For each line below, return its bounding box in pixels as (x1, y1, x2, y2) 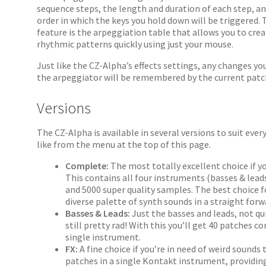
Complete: (65, 160, 111, 172)
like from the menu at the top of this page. (37, 138, 211, 151)
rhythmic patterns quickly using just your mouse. (37, 38, 234, 50)
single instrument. (65, 231, 141, 243)
